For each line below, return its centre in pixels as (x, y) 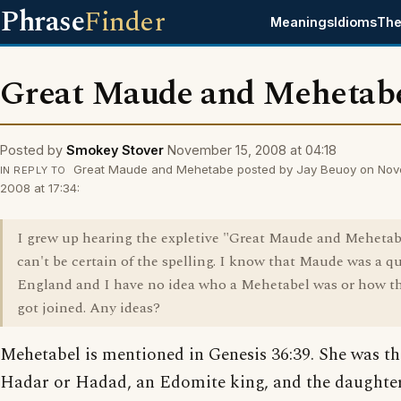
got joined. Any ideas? (89, 308)
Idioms (356, 22)
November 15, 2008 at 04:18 (252, 150)
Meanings (303, 22)
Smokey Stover (115, 150)
